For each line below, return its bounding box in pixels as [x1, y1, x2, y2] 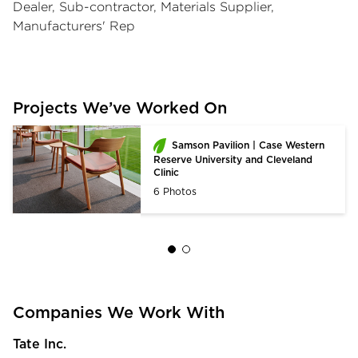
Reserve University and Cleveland [153, 154, 312, 165]
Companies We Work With [13, 304, 225, 321]
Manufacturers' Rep [13, 18, 135, 33]
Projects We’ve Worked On [13, 100, 227, 117]
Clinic [153, 167, 179, 177]
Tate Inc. [13, 337, 66, 351]
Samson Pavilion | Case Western [172, 140, 325, 150]
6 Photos [153, 186, 197, 197]
